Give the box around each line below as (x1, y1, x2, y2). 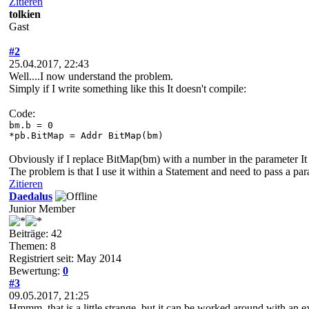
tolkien (9, 8, 41, 20)
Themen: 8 (9, 239, 56, 252)
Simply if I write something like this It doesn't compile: (9, 82, 246, 94)
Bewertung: (9, 264, 63, 277)
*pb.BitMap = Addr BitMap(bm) (9, 130, 163, 141)
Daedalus (9, 190, 52, 202)
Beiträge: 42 (9, 227, 62, 239)
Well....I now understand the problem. (9, 70, 173, 82)
